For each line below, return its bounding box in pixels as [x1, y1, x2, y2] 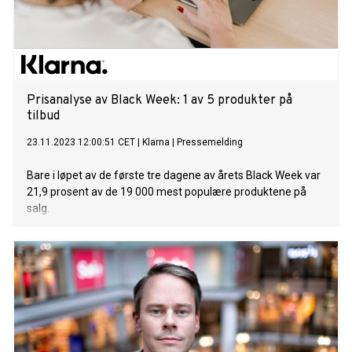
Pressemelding [177, 137, 243, 148]
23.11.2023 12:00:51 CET [27, 137, 135, 148]
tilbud [27, 108, 60, 125]
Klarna [142, 137, 170, 148]
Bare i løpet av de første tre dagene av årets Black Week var [27, 169, 321, 182]
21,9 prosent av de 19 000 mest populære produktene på [27, 185, 306, 199]
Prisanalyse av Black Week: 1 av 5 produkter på [27, 93, 292, 109]
